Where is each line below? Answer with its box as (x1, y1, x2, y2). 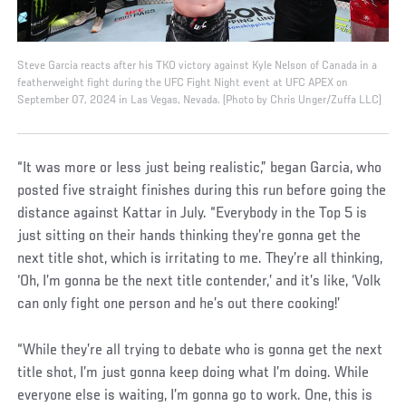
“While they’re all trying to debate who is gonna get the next (17, 343, 383, 360)
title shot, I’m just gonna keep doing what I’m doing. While (17, 365, 370, 382)
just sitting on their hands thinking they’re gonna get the (17, 228, 362, 246)
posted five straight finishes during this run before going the (17, 183, 387, 200)
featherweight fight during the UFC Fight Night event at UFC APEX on (17, 77, 349, 91)
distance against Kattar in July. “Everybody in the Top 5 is (17, 206, 368, 223)
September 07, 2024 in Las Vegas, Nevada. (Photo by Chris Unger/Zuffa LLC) (17, 94, 382, 108)
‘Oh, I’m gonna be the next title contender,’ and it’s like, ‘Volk (17, 274, 382, 291)
